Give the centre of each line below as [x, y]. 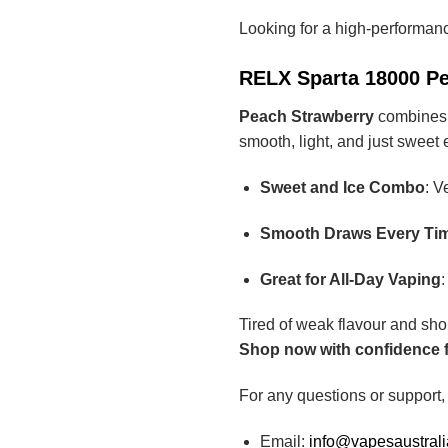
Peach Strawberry [306, 117]
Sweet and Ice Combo [342, 188]
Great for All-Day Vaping [350, 279]
